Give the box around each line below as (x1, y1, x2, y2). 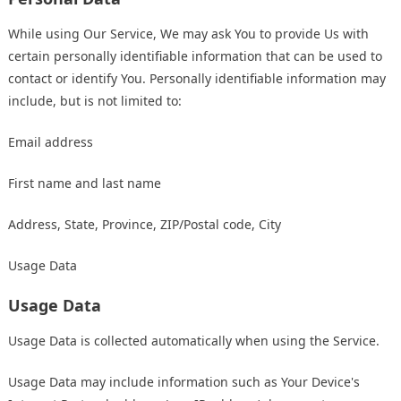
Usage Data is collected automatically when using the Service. (8, 332, 380, 350)
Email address (8, 133, 93, 151)
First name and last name (8, 175, 161, 192)
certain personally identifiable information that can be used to (8, 47, 382, 65)
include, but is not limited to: (8, 92, 182, 110)
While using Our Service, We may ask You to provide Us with (8, 25, 369, 43)
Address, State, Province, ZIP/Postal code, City (8, 216, 281, 234)
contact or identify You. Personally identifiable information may (8, 70, 386, 88)
